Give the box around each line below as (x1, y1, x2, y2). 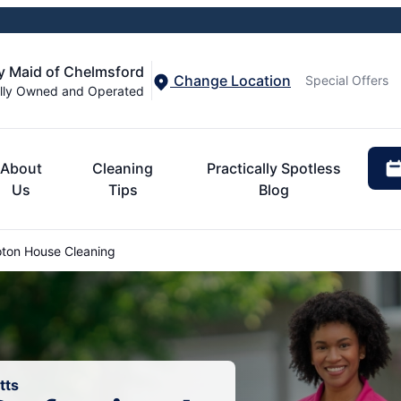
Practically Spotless (207, 158, 342, 177)
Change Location (170, 71, 291, 90)
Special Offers (305, 73, 388, 89)
